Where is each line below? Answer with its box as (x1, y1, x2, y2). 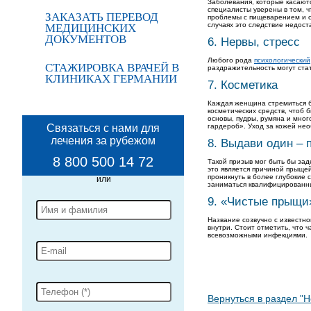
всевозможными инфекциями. (208, 231, 308, 239)
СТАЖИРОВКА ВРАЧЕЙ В (45, 61, 179, 74)
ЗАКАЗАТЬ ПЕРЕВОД (45, 10, 158, 24)
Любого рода (208, 56, 254, 64)
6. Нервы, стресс (208, 35, 300, 49)
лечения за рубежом (51, 135, 155, 146)
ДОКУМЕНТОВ (45, 33, 126, 46)
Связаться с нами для (47, 122, 160, 134)
